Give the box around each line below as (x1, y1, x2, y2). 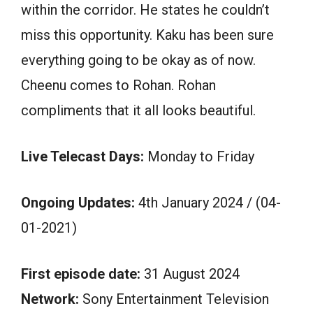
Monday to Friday (144, 147, 254, 165)
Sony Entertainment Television (79, 290, 269, 307)
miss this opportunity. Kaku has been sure (21, 26, 274, 43)
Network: (21, 290, 79, 307)
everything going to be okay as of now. (21, 51, 256, 68)
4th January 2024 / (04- (135, 194, 281, 211)
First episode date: (21, 265, 140, 282)
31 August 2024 (140, 265, 240, 282)
